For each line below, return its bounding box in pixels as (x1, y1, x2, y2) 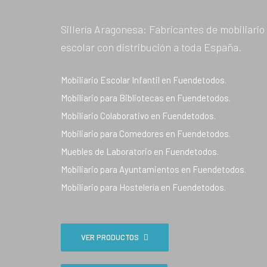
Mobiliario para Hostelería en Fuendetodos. (61, 181, 226, 193)
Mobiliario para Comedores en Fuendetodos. (61, 128, 231, 139)
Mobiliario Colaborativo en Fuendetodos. (61, 110, 216, 121)
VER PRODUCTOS (81, 232, 139, 242)
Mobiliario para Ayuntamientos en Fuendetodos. (61, 163, 246, 175)
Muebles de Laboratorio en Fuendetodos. (61, 145, 219, 157)
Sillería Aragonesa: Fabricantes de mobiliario (61, 22, 265, 36)
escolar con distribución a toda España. (61, 40, 241, 54)
